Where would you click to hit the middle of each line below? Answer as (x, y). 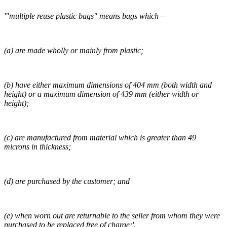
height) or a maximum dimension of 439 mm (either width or (101, 94)
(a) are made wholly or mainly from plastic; (74, 51)
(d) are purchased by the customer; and (67, 181)
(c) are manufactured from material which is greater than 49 (100, 138)
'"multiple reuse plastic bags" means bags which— (85, 16)
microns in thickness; (37, 147)
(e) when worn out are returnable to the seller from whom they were (112, 216)
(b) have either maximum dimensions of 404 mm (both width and (108, 85)
